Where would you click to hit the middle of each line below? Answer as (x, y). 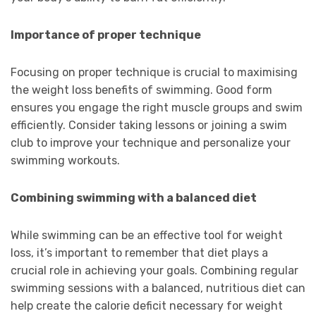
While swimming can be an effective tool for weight (147, 236)
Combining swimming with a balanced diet (134, 198)
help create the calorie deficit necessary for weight (147, 306)
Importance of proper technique (106, 35)
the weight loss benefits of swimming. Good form (141, 90)
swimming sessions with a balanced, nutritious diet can (158, 288)
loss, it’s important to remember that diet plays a (139, 253)
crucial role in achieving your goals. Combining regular (154, 271)
